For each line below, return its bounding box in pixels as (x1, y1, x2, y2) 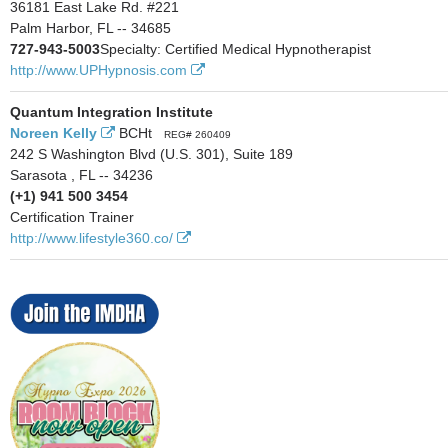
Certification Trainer (10, 209, 134, 225)
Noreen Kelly (10, 125, 97, 141)
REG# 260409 (163, 129, 231, 140)
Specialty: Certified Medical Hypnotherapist (100, 41, 371, 57)
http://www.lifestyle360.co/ (10, 230, 173, 246)
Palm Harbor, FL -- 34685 (10, 20, 171, 36)
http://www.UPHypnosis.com (10, 62, 187, 78)
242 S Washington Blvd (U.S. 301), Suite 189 (10, 146, 293, 162)
